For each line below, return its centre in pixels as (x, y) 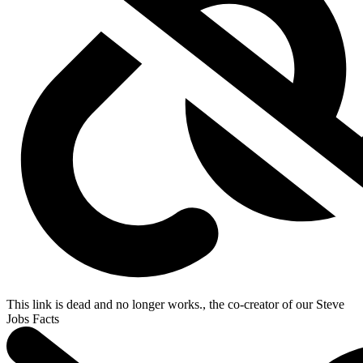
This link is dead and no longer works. (105, 305)
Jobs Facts (33, 319)
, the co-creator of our (259, 305)
